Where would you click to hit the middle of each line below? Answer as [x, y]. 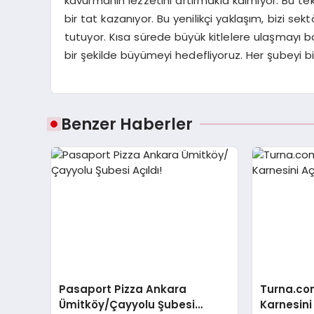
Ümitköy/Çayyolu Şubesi [127, 304]
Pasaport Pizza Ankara [123, 289]
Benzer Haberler [127, 124]
